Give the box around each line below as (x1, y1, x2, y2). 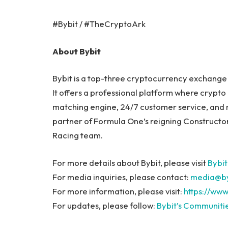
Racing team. (52, 130, 103, 141)
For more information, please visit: (52, 185, 184, 196)
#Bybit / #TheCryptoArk (52, 18, 146, 30)
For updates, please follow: (52, 199, 157, 211)
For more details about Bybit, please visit (52, 157, 208, 168)
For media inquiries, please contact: (52, 171, 190, 182)
